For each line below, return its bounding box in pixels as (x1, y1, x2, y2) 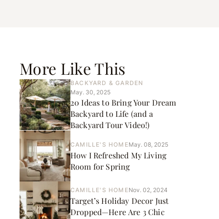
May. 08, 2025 (128, 141, 168, 148)
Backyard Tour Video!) (70, 120, 150, 130)
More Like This (20, 58, 126, 79)
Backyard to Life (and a (70, 109, 153, 119)
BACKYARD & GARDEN (70, 79, 144, 87)
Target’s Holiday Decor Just (70, 195, 169, 206)
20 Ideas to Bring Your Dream (70, 97, 176, 108)
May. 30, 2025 (70, 88, 110, 96)
